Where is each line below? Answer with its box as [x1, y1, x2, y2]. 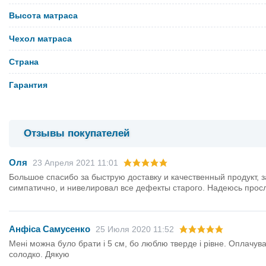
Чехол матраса [9, 33, 72, 43]
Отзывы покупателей [24, 127, 129, 139]
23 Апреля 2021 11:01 [33, 158, 118, 168]
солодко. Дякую [9, 249, 69, 259]
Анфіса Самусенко [9, 224, 90, 235]
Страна [9, 56, 39, 66]
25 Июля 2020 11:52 [96, 224, 174, 235]
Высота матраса [9, 10, 78, 20]
